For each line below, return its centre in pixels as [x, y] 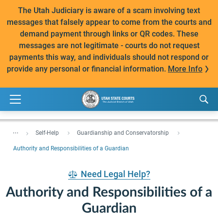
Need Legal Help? [115, 174]
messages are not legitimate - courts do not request [109, 45]
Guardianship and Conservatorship [123, 133]
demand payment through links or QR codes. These [109, 34]
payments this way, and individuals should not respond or [109, 57]
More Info [185, 69]
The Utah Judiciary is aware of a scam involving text [109, 10]
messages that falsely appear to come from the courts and [109, 22]
